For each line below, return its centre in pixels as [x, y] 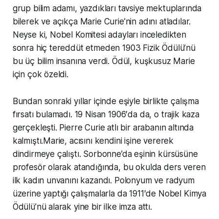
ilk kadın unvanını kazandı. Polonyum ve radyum [103, 180]
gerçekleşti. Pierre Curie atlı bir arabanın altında [103, 127]
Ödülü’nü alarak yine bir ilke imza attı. [82, 207]
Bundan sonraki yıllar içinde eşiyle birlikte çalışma [106, 101]
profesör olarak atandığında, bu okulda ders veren [109, 167]
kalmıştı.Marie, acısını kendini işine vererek [93, 141]
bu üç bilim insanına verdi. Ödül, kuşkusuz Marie [104, 61]
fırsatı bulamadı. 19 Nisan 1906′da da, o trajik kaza [106, 114]
